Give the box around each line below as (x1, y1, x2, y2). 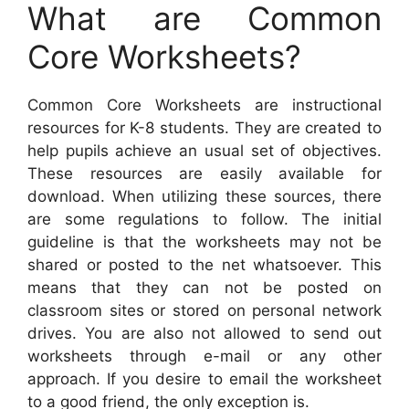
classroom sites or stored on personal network (27, 301, 382, 320)
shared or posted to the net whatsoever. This (27, 256, 382, 275)
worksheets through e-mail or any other (27, 347, 382, 366)
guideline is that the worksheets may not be (27, 233, 382, 252)
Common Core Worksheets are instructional (27, 96, 382, 115)
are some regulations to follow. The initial (27, 210, 382, 229)
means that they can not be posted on (27, 278, 382, 298)
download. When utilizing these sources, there (27, 187, 382, 206)
